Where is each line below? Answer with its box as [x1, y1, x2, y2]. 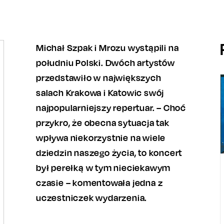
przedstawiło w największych [36, 72, 161, 83]
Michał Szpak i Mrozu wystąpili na [36, 42, 179, 53]
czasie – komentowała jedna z [36, 177, 163, 188]
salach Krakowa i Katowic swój [36, 87, 164, 98]
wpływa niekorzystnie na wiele [36, 132, 166, 143]
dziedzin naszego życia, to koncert [36, 147, 182, 158]
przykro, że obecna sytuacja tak [36, 117, 169, 128]
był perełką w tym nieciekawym [36, 162, 171, 173]
